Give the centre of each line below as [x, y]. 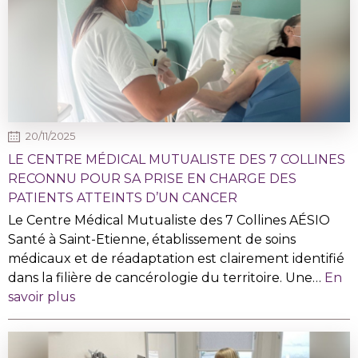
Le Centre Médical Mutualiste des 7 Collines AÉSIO [169, 220]
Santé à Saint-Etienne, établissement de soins [152, 239]
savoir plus [42, 296]
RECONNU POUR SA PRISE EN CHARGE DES [152, 178]
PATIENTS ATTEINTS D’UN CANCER [123, 197]
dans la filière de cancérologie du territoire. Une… [166, 277]
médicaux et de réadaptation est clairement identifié [176, 258]
